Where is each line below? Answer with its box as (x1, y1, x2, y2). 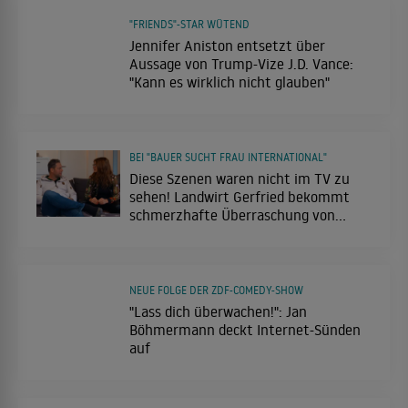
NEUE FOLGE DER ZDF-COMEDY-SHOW (129, 282, 303, 297)
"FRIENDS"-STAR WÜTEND (129, 16, 250, 31)
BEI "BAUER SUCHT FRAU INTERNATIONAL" (129, 149, 327, 164)
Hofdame (129, 223, 186, 242)
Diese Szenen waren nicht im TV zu (129, 168, 350, 188)
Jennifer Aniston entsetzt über (129, 36, 325, 55)
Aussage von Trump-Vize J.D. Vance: (129, 54, 353, 73)
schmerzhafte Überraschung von (129, 205, 335, 224)
